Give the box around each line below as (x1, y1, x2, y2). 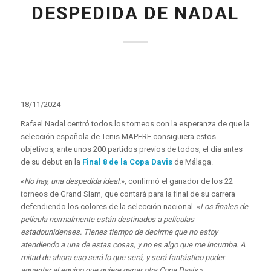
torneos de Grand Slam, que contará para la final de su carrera (20, 189, 235, 199)
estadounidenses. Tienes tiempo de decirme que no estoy (20, 227, 218, 237)
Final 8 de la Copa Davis (82, 157, 172, 167)
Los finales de (200, 202, 248, 212)
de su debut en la (20, 157, 82, 167)
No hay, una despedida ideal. (24, 177, 121, 186)
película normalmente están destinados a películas (20, 215, 194, 224)
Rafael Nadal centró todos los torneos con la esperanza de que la (20, 119, 250, 129)
